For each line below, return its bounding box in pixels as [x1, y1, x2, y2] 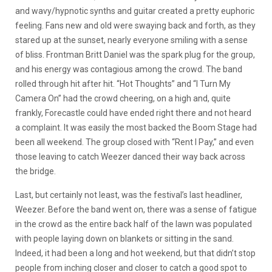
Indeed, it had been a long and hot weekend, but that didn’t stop [15, 248, 256, 258]
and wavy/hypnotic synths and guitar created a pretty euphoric [15, 6, 254, 16]
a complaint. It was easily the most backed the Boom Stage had [15, 123, 257, 132]
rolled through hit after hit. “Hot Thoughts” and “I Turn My [15, 79, 231, 89]
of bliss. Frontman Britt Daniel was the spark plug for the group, [15, 50, 255, 59]
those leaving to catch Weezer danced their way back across [15, 152, 245, 161]
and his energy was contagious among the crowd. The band [15, 64, 242, 74]
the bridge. [15, 166, 56, 176]
